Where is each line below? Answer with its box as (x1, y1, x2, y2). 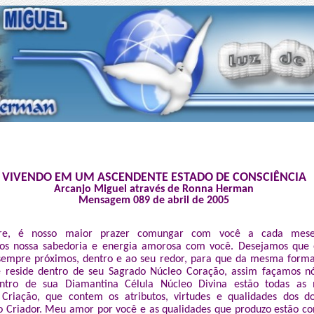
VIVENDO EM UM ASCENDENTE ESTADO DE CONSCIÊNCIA (1, 171, 306, 184)
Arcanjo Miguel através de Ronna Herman (54, 184, 254, 195)
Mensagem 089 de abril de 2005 (78, 195, 229, 206)
